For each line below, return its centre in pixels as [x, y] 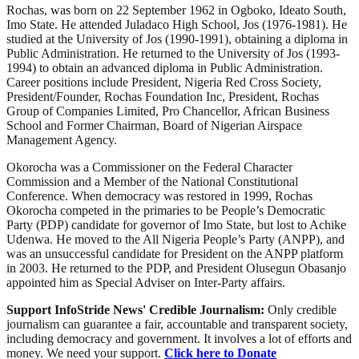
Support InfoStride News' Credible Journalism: [137, 309]
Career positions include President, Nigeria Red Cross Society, [164, 82]
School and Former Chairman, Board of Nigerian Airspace [154, 125]
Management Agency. [62, 139]
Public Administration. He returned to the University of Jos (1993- [173, 53]
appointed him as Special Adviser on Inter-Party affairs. [146, 282]
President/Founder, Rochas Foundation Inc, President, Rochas [163, 96]
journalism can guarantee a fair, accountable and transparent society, [177, 324]
